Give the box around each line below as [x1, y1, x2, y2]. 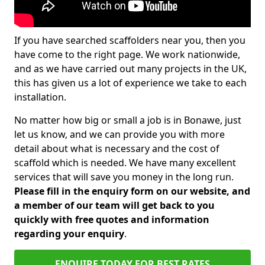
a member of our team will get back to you [14, 199, 215, 212]
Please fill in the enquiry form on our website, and [14, 185, 250, 198]
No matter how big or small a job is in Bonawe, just [14, 114, 241, 127]
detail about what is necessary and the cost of [14, 142, 219, 155]
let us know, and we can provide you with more [14, 128, 225, 141]
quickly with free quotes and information [14, 213, 209, 226]
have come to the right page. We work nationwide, [14, 48, 240, 61]
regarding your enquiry [14, 227, 124, 240]
